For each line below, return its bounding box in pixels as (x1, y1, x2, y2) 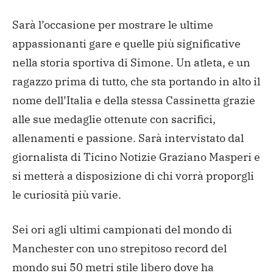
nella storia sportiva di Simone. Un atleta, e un (12, 55, 250, 70)
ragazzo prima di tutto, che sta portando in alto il (12, 74, 260, 89)
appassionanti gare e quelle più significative (12, 37, 241, 51)
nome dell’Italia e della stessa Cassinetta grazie (12, 93, 255, 108)
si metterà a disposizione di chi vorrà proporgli (12, 169, 254, 183)
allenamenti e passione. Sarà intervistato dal (12, 131, 244, 146)
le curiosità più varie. (12, 188, 121, 202)
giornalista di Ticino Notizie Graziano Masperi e (12, 150, 260, 165)
